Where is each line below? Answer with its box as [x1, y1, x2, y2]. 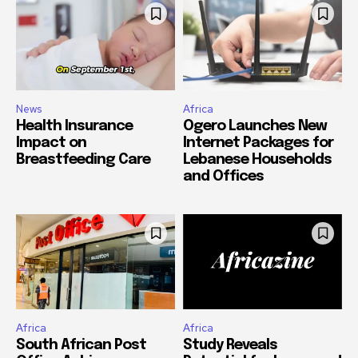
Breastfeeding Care [16, 152, 150, 167]
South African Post [16, 338, 146, 353]
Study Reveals [183, 338, 277, 353]
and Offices [183, 169, 264, 184]
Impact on [16, 135, 86, 150]
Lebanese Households [183, 152, 332, 167]
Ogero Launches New [183, 118, 327, 133]
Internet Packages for [183, 135, 333, 150]
